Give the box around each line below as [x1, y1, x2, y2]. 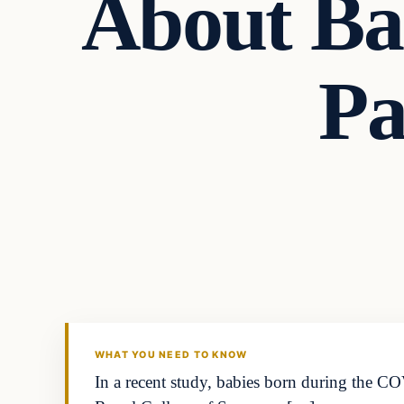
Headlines [65, 189, 234, 238]
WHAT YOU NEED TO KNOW [94, 349, 248, 362]
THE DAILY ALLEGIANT [71, 309, 236, 325]
